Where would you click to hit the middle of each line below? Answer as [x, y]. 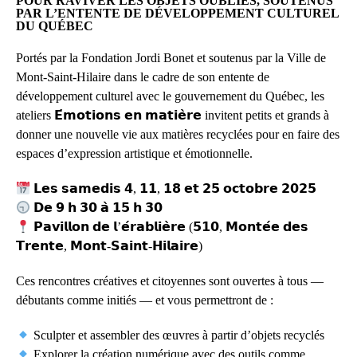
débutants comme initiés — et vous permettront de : [145, 300]
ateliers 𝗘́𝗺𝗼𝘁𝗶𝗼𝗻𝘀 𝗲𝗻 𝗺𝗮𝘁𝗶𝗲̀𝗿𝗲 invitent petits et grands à [173, 115]
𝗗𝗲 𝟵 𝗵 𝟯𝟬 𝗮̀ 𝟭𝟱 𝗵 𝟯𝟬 [97, 208]
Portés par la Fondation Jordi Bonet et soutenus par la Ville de [171, 58]
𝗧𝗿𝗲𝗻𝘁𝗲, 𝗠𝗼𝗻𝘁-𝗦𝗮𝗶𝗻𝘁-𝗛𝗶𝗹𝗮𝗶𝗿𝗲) [109, 246]
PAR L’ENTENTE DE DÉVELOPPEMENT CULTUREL [177, 13]
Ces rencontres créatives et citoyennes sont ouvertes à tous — [170, 281]
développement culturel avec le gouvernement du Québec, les [170, 96]
